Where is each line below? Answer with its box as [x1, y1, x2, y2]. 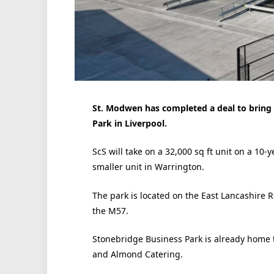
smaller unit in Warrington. [92, 161, 204, 173]
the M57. [92, 204, 128, 217]
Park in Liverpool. [92, 117, 167, 129]
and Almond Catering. [92, 248, 183, 261]
